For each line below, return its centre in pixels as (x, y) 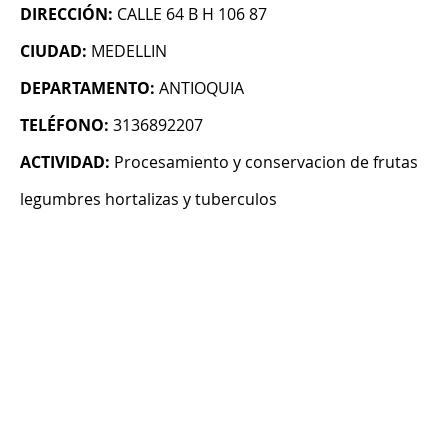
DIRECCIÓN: (66, 14)
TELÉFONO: (64, 125)
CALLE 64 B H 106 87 (192, 14)
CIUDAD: (53, 51)
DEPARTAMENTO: (87, 88)
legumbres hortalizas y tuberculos (148, 199)
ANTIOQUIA (201, 88)
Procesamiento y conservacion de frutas (266, 162)
